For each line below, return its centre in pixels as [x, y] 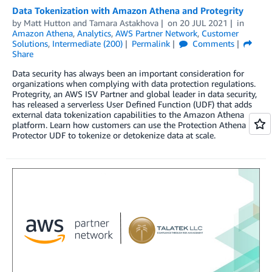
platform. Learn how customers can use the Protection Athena [129, 124]
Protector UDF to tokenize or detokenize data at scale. [114, 135]
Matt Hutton [47, 22]
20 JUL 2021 [203, 22]
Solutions [30, 43]
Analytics [94, 33]
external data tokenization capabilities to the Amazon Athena [128, 114]
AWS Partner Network [156, 33]
